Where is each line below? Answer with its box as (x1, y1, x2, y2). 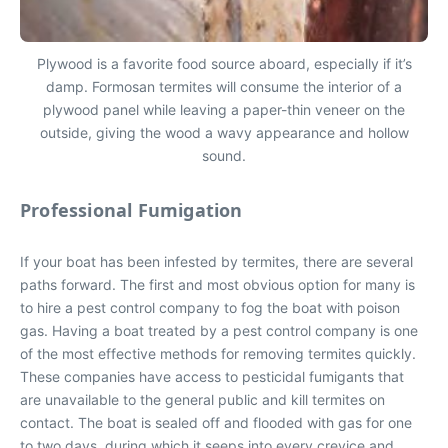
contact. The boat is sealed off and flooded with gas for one (20, 413, 412, 431)
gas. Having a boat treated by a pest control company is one (20, 321, 418, 339)
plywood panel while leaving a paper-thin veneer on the (43, 100, 405, 118)
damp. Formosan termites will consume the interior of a (46, 77, 402, 95)
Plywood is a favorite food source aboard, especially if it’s (36, 54, 412, 72)
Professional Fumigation (20, 197, 243, 222)
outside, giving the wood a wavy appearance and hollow (39, 123, 409, 141)
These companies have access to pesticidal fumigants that (20, 367, 404, 385)
